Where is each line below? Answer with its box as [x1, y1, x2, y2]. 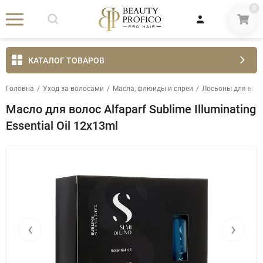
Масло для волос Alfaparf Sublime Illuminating [6, 102, 256, 116]
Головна [6, 85, 34, 93]
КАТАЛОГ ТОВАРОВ [28, 55, 104, 65]
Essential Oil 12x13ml [6, 119, 118, 133]
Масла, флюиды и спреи [113, 85, 193, 93]
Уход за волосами [43, 85, 104, 93]
